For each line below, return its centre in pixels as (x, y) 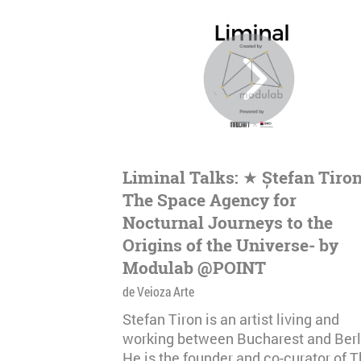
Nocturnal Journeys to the (228, 222)
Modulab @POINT (194, 268)
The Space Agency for (210, 200)
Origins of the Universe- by (230, 245)
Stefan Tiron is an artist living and (231, 319)
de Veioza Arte (158, 291)
